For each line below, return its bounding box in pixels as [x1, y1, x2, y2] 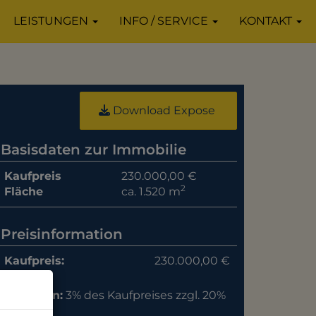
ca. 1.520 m [121, 185, 181, 198]
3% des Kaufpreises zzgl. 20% [66, 288, 226, 302]
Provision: [4, 288, 63, 302]
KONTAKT [239, 14, 295, 28]
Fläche [4, 185, 43, 198]
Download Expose [110, 104, 215, 117]
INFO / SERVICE [119, 14, 211, 28]
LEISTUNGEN [13, 14, 91, 28]
